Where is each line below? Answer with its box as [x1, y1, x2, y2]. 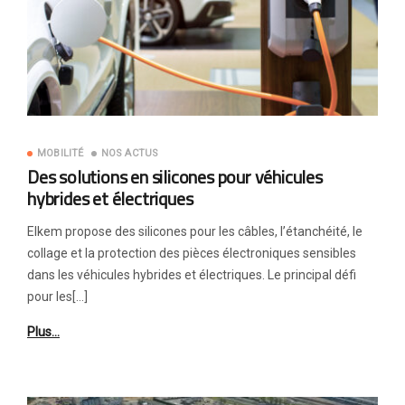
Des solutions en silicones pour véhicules [27, 162, 323, 191]
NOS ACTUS [100, 146, 159, 159]
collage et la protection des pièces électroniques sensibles [27, 245, 356, 260]
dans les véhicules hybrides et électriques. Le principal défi [27, 267, 356, 282]
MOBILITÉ [37, 146, 84, 159]
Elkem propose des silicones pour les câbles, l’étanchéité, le [27, 223, 363, 239]
